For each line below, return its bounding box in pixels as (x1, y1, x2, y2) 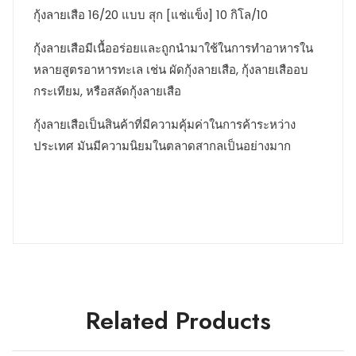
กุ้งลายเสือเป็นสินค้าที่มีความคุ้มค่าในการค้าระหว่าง (33, 116, 296, 133)
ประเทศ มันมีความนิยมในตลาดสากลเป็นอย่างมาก (33, 137, 291, 155)
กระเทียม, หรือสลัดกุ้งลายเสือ (33, 83, 181, 100)
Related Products (85, 304, 271, 339)
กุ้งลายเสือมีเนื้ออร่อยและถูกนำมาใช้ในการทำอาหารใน (33, 40, 313, 57)
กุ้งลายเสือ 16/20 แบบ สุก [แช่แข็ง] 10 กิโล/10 (33, 6, 268, 24)
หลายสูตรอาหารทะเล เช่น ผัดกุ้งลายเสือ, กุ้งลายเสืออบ (33, 61, 308, 79)
